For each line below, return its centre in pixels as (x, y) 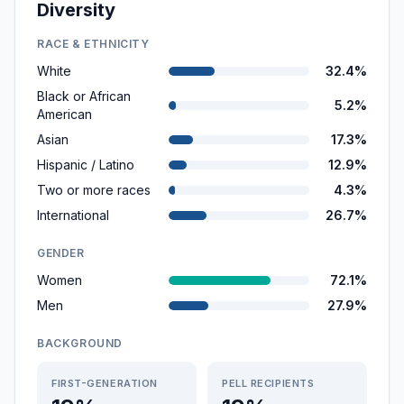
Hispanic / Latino (86, 165)
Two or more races (94, 190)
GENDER (61, 253)
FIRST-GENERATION (105, 383)
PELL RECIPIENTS (268, 383)
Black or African (84, 96)
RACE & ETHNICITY (93, 44)
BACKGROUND (80, 343)
